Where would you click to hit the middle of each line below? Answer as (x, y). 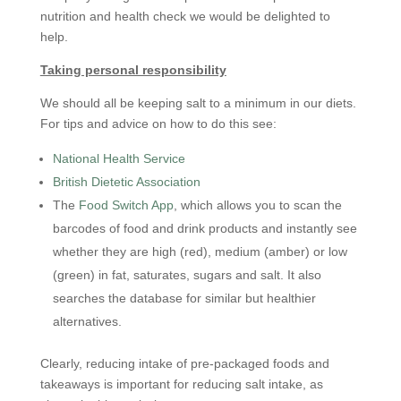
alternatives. (87, 321)
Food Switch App (126, 205)
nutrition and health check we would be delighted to (185, 16)
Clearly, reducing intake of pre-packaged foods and (184, 363)
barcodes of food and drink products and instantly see (205, 228)
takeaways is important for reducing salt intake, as (181, 384)
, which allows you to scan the (257, 205)
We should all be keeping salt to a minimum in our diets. (198, 103)
